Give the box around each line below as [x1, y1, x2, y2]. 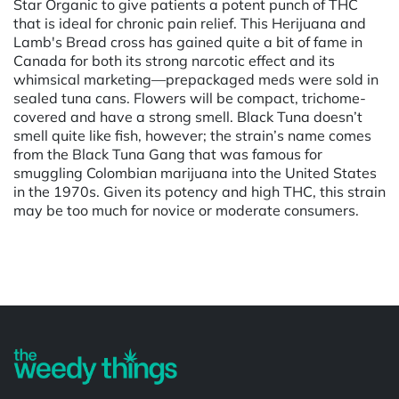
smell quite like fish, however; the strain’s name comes [13, 126, 371, 144]
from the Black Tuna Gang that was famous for [13, 144, 322, 163]
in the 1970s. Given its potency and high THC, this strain [13, 182, 386, 200]
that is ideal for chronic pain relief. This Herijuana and [13, 13, 366, 32]
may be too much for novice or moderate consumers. [13, 200, 359, 219]
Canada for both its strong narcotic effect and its [13, 51, 335, 69]
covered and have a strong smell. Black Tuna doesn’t [13, 107, 362, 126]
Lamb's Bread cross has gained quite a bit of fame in [13, 32, 362, 51]
